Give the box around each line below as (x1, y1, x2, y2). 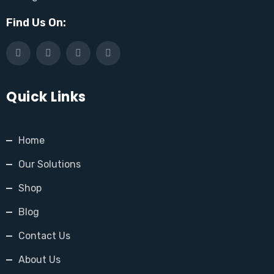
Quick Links (6, 87, 86, 106)
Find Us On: (6, 16, 66, 29)
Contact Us (18, 230, 70, 242)
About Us (18, 254, 61, 265)
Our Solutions (18, 158, 81, 170)
